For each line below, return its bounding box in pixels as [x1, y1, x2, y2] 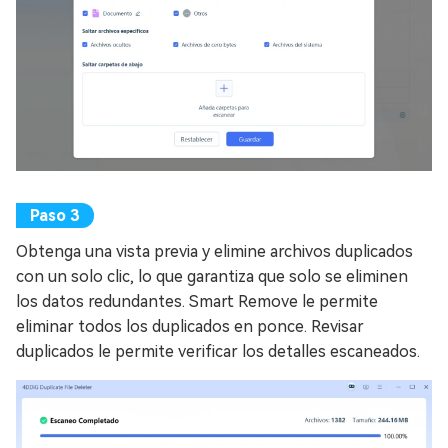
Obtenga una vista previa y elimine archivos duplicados [16, 242, 413, 262]
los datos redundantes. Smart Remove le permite [16, 292, 378, 312]
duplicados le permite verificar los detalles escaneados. [16, 342, 420, 362]
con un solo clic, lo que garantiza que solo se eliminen [16, 267, 408, 287]
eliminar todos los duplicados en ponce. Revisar [16, 317, 364, 337]
